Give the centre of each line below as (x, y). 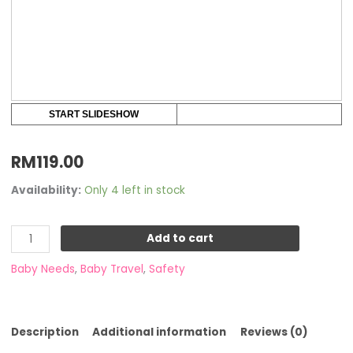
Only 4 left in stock (134, 190)
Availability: (46, 190)
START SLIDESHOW (94, 115)
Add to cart (180, 239)
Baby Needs (43, 269)
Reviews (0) (275, 333)
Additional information (160, 333)
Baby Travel (111, 269)
